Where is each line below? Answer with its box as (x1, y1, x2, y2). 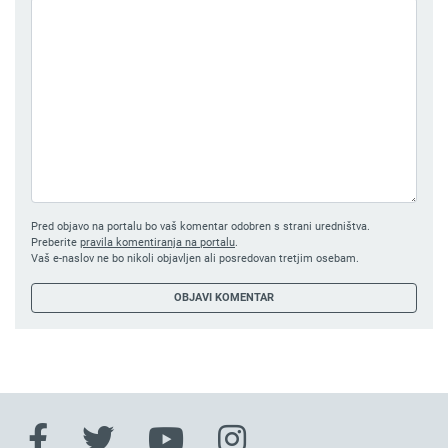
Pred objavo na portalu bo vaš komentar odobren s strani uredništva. (31, 220, 370, 233)
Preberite (31, 236, 80, 249)
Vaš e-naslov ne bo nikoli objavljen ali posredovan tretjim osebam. (31, 252, 359, 265)
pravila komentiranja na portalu (80, 236, 235, 249)
